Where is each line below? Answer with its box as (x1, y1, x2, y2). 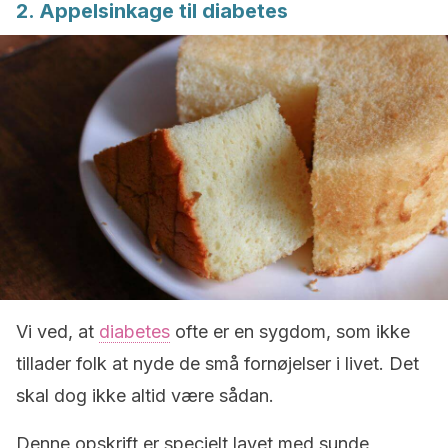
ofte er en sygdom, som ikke (170, 321, 410, 342)
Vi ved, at (16, 321, 99, 342)
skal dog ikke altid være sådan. (16, 385, 274, 406)
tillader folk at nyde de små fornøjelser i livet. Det (16, 353, 419, 374)
